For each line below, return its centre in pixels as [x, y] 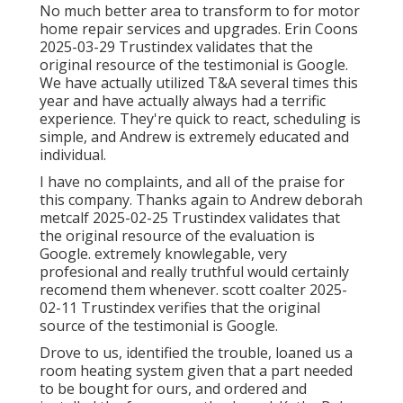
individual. [73, 155]
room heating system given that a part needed [196, 371]
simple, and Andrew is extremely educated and [194, 137]
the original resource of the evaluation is [177, 236]
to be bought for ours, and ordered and [173, 389]
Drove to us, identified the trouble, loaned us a [196, 353]
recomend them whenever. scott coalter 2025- [193, 290]
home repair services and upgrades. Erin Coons [199, 29]
